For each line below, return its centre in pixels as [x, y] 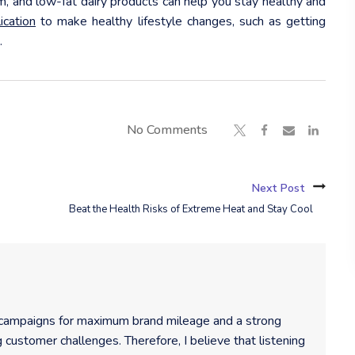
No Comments [168, 130]
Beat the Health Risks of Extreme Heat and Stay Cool [191, 209]
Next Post [279, 188]
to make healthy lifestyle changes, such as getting [181, 21]
